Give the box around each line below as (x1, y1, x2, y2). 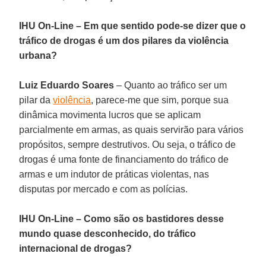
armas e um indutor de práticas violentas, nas (19, 169, 210, 179)
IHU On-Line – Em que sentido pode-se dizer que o (19, 20, 246, 31)
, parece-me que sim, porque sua (91, 94, 229, 105)
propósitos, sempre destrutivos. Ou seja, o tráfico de (19, 139, 236, 150)
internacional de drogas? (19, 243, 132, 254)
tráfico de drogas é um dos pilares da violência (19, 35, 229, 46)
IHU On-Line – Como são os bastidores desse (19, 213, 224, 224)
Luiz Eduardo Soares (19, 80, 115, 90)
